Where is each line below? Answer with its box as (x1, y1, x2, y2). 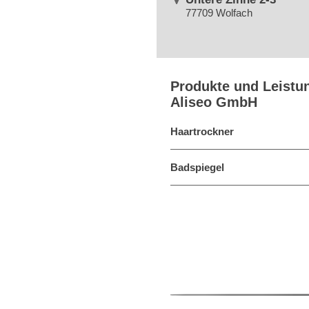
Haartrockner (170, 126, 234, 137)
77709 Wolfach (186, 7, 253, 19)
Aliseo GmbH (170, 94, 257, 110)
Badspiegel (170, 161, 224, 173)
